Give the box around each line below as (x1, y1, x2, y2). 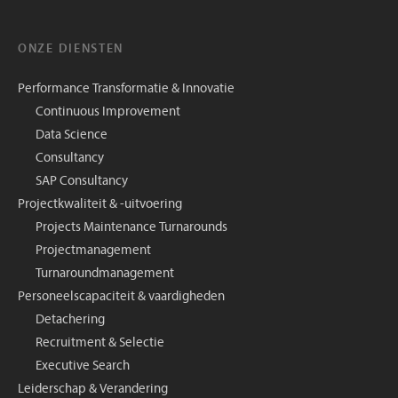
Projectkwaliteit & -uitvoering (18, 198, 182, 212)
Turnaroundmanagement (36, 267, 174, 282)
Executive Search (36, 360, 130, 374)
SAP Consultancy (36, 175, 128, 189)
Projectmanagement (36, 244, 151, 259)
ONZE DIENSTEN (18, 40, 124, 57)
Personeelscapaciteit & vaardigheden (18, 291, 225, 305)
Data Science (36, 129, 107, 143)
